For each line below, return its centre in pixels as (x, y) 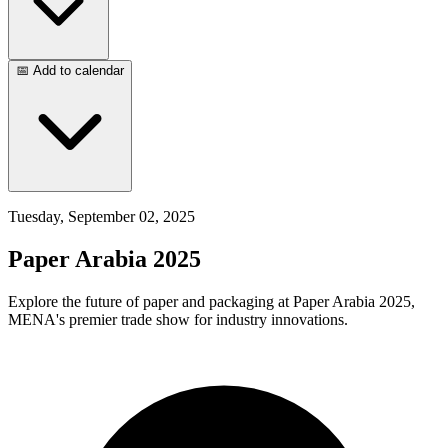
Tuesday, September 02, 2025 (101, 216)
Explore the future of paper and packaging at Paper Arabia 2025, (211, 301)
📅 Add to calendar (70, 70)
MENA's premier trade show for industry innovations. (178, 319)
